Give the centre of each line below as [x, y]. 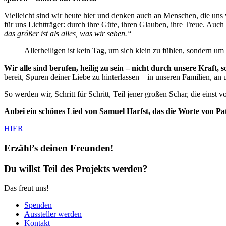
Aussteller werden [53, 214]
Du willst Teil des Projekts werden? [76, 168]
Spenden [38, 205]
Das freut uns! [26, 188]
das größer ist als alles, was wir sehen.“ [68, 34]
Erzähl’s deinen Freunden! [59, 148]
